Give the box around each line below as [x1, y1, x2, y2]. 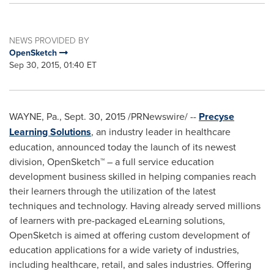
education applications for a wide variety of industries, [9, 243, 239, 256]
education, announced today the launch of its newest [9, 140, 236, 154]
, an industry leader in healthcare [91, 125, 231, 138]
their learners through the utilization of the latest [9, 184, 216, 198]
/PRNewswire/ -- [125, 109, 199, 123]
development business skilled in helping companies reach [9, 169, 256, 183]
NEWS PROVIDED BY [9, 34, 89, 46]
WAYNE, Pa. [9, 109, 59, 123]
